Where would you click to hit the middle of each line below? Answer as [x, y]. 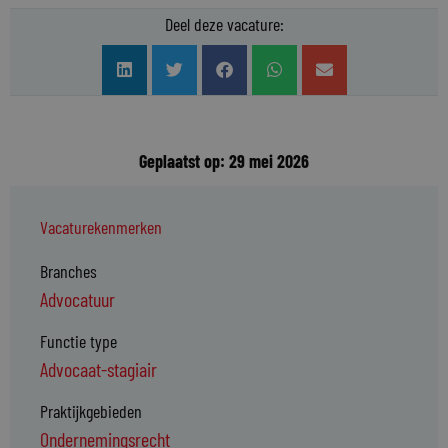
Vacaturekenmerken [101, 226]
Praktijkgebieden [91, 410]
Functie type [78, 340]
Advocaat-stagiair [98, 368]
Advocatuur [77, 298]
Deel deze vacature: [224, 23]
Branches [68, 270]
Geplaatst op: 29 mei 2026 [224, 160]
